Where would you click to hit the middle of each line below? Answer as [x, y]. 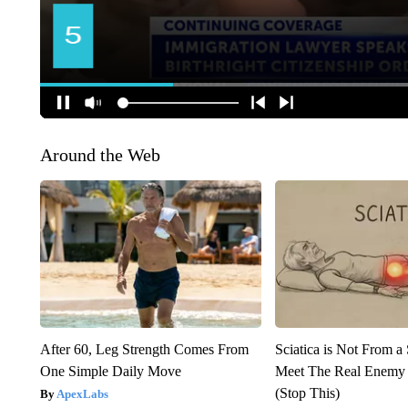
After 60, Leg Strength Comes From [144, 350]
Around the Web [100, 155]
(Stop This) [308, 393]
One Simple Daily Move [110, 372]
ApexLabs [82, 394]
